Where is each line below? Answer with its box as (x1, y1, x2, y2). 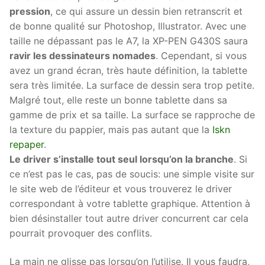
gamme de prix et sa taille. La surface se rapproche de (9, 109, 255, 121)
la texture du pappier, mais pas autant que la (9, 124, 212, 136)
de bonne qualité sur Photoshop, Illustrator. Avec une (9, 20, 246, 33)
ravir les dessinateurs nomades (9, 50, 156, 62)
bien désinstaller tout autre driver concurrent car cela (9, 212, 248, 225)
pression (9, 5, 50, 18)
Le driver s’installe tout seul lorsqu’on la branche (9, 153, 234, 166)
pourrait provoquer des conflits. (9, 227, 152, 240)
